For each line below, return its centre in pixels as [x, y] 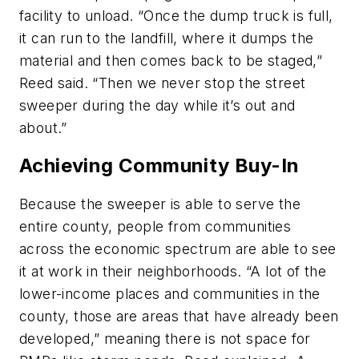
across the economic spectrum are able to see [178, 249]
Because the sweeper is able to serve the [160, 204]
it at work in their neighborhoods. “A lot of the [173, 272]
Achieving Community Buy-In [159, 166]
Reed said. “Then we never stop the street [163, 83]
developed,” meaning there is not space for [165, 339]
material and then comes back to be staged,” [171, 60]
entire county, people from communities [155, 227]
